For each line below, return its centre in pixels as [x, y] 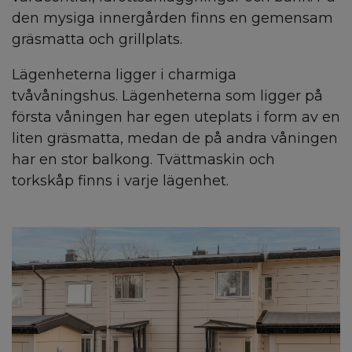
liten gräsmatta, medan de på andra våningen [175, 138]
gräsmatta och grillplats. [97, 39]
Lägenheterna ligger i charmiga [124, 74]
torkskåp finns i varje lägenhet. [120, 180]
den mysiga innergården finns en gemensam [172, 18]
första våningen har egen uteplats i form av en [176, 117]
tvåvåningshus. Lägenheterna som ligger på [167, 95]
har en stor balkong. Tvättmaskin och [143, 159]
